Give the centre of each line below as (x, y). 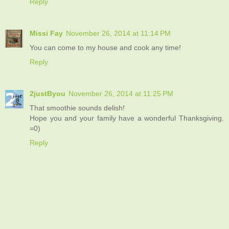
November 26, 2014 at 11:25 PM (121, 93)
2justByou (48, 93)
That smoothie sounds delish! (77, 108)
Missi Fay (46, 33)
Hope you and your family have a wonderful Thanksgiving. (127, 118)
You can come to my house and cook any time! (105, 47)
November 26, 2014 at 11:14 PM (118, 33)
